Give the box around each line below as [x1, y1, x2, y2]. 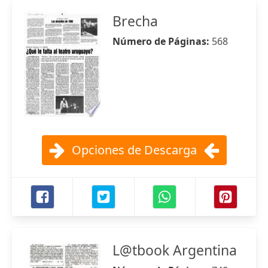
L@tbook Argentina [112, 240, 237, 260]
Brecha [112, 11, 158, 31]
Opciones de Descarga [71, 142, 197, 158]
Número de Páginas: [112, 35, 212, 48]
